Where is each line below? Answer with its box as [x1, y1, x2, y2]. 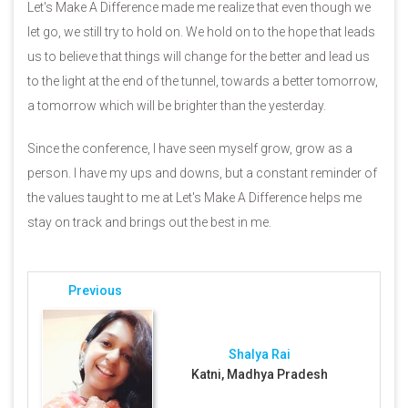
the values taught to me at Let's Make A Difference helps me [27, 190, 362, 205]
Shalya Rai [229, 347, 291, 362]
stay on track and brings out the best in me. [27, 215, 271, 229]
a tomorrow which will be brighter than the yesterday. [27, 98, 329, 113]
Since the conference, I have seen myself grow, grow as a [27, 141, 352, 156]
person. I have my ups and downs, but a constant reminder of [27, 166, 377, 180]
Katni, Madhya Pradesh [191, 367, 328, 382]
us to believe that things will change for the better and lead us [27, 49, 370, 64]
